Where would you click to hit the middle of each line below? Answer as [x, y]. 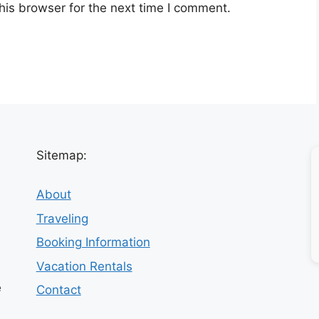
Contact [58, 290]
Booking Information [93, 242]
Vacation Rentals [84, 266]
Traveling [62, 218]
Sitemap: [61, 156]
